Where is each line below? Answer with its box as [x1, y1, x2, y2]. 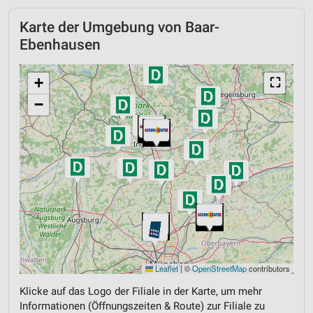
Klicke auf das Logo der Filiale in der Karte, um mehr [20, 284, 262, 298]
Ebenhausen [20, 36, 101, 53]
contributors [247, 262, 290, 274]
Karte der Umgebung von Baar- [20, 18, 219, 36]
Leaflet [153, 262, 178, 274]
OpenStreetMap [192, 262, 247, 274]
